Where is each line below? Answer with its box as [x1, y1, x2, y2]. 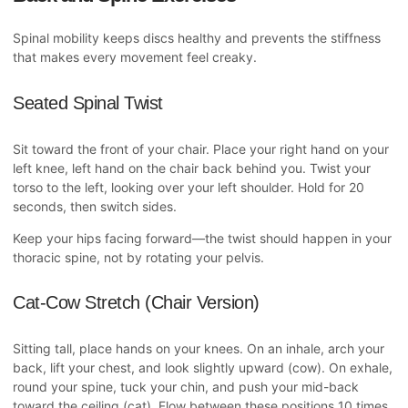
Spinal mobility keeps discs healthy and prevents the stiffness [13, 30, 381, 46]
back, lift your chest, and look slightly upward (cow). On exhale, [13, 359, 393, 375]
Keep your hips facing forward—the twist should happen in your [13, 229, 392, 246]
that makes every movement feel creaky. [13, 49, 257, 66]
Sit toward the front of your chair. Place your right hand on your [13, 140, 389, 157]
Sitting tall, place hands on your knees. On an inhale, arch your [13, 340, 384, 356]
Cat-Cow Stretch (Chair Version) [13, 292, 260, 313]
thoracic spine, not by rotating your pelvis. [13, 249, 264, 265]
